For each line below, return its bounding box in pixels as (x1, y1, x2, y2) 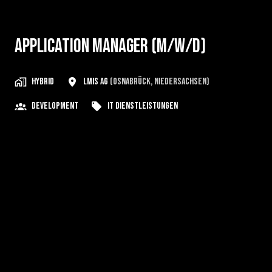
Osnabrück (113, 76, 151, 88)
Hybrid (32, 76, 54, 88)
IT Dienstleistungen (107, 100, 178, 112)
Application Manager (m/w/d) (15, 35, 206, 59)
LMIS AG (83, 76, 108, 88)
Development (32, 100, 78, 112)
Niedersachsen (154, 76, 206, 88)
